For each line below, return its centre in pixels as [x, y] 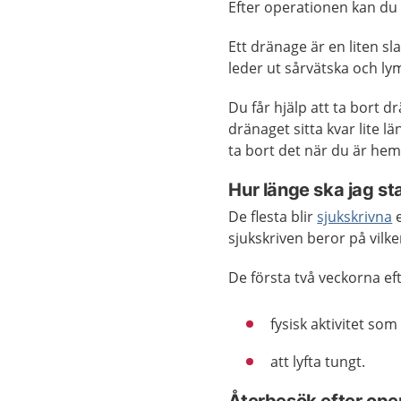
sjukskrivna [355, 217]
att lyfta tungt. [320, 362]
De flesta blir [273, 217]
